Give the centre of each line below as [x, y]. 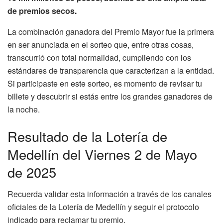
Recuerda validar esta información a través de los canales [110, 194]
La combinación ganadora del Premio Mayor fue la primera [111, 31]
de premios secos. [42, 10]
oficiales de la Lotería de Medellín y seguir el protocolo [103, 207]
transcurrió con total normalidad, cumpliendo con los [99, 57]
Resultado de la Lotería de [87, 136]
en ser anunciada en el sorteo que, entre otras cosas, [101, 44]
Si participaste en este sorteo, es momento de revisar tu [105, 83]
